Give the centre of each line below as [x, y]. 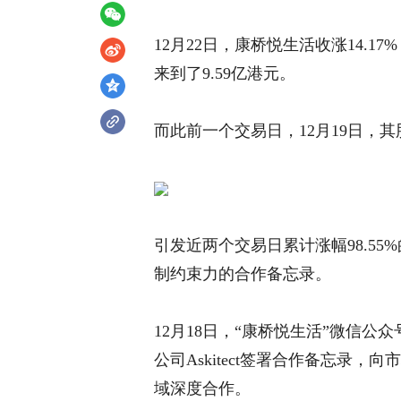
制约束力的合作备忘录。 [243, 274]
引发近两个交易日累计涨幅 [251, 245]
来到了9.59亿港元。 [225, 73]
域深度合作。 [202, 388]
